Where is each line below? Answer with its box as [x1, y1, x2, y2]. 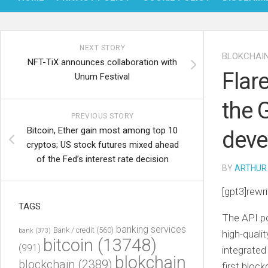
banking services [116, 224, 186, 235]
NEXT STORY [80, 44, 125, 52]
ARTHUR [234, 163, 267, 173]
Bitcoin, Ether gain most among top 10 [27, 125, 178, 136]
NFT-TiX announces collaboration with [28, 57, 177, 68]
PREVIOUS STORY [71, 112, 134, 120]
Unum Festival [75, 71, 130, 82]
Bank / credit [53, 226, 95, 234]
